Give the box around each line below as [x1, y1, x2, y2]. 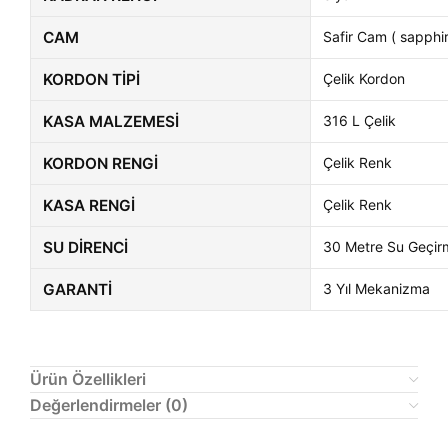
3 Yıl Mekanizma [323, 280, 430, 298]
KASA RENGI [43, 196, 135, 216]
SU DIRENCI [43, 238, 128, 258]
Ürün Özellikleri [30, 369, 146, 390]
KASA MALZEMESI [43, 112, 179, 132]
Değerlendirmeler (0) [30, 395, 188, 416]
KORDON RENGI [43, 154, 158, 174]
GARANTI [43, 280, 112, 300]
